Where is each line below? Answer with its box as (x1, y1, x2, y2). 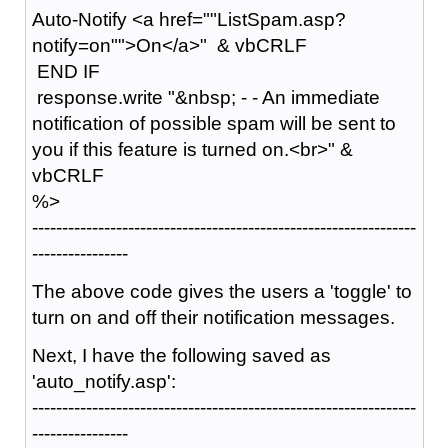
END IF (31, 60, 100, 82)
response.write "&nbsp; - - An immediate (31, 86, 380, 108)
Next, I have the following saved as (31, 344, 331, 366)
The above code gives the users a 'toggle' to (31, 280, 412, 302)
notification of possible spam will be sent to (31, 112, 396, 134)
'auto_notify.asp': (31, 370, 176, 392)
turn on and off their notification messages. (31, 306, 395, 328)
